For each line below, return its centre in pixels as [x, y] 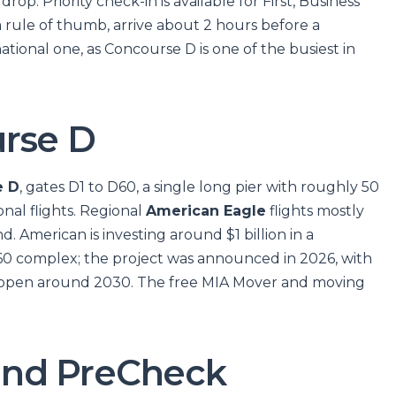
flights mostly [315, 211]
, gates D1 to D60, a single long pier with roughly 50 [199, 187]
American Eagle [206, 211]
